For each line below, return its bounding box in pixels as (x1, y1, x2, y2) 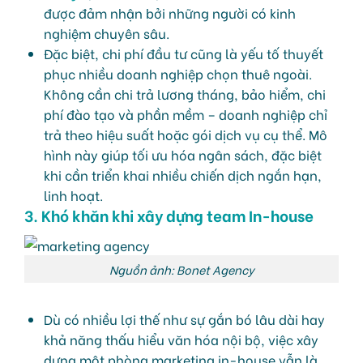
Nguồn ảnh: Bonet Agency (109, 260, 254, 278)
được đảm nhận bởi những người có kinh (44, 2, 296, 22)
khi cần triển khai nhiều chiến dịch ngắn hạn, (44, 164, 322, 184)
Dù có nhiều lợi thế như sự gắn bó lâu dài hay (44, 310, 325, 329)
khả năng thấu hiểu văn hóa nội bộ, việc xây (44, 330, 318, 349)
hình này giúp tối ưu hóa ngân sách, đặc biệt (44, 144, 322, 164)
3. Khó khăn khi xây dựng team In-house (24, 203, 314, 226)
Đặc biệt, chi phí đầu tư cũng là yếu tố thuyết (44, 43, 323, 62)
